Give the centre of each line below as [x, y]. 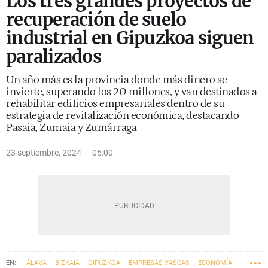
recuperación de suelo [96, 19]
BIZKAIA [67, 263]
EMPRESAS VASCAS [159, 263]
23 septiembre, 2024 [44, 153]
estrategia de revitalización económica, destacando [122, 116]
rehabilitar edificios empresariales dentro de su [115, 104]
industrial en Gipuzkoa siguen [130, 38]
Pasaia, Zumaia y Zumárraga [71, 128]
